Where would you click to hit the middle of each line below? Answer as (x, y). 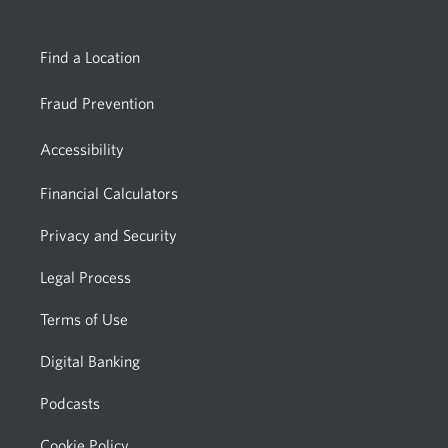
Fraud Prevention (97, 103)
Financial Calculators (109, 193)
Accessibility (82, 149)
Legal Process (85, 277)
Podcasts (70, 403)
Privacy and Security (108, 235)
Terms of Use (84, 319)
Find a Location (90, 57)
